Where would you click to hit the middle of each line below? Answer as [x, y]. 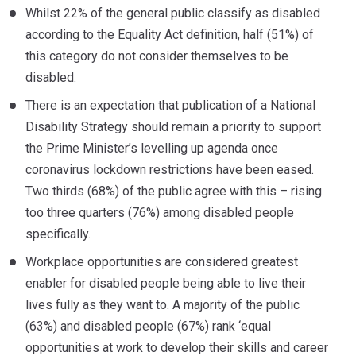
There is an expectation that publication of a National [170, 105]
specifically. [58, 234]
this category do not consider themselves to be [157, 56]
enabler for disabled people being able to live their [166, 283]
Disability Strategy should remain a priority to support [173, 127]
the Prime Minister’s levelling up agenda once [152, 148]
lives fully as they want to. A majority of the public [163, 305]
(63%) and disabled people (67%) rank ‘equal [148, 326]
